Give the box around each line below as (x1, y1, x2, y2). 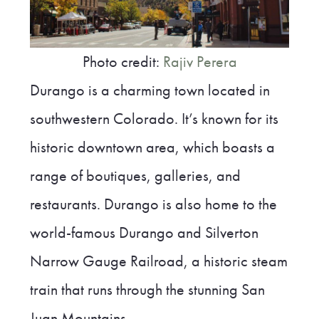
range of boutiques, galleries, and (29, 165, 241, 186)
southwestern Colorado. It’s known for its (29, 108, 278, 129)
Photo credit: (82, 51, 163, 72)
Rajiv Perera (162, 51, 237, 72)
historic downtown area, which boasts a (29, 137, 275, 157)
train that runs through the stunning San (29, 279, 265, 300)
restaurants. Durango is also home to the (29, 194, 277, 214)
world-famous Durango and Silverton (29, 222, 258, 243)
